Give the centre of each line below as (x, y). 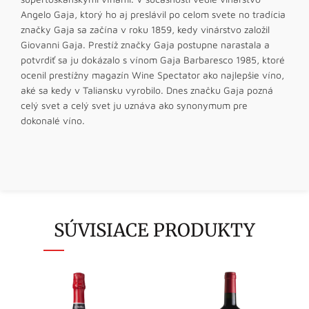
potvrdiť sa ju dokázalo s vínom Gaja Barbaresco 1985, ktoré (153, 59)
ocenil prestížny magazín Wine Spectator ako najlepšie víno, (152, 74)
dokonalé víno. (53, 120)
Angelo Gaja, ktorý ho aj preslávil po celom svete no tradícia (153, 14)
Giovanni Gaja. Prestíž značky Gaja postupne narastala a (145, 44)
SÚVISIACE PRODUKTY (154, 230)
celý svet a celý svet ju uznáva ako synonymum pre (134, 105)
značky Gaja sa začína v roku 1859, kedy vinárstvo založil (145, 29)
